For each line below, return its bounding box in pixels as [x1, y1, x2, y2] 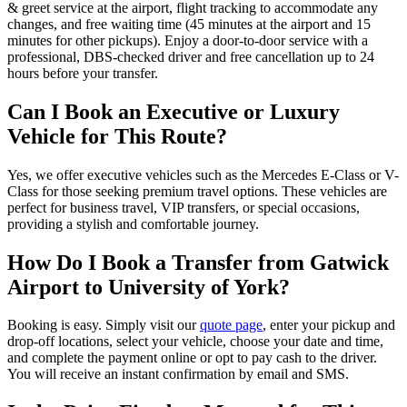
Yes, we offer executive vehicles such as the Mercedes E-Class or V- [7, 166, 399, 183]
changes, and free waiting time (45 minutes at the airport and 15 [7, 15, 371, 32]
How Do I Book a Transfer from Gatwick [7, 250, 389, 274]
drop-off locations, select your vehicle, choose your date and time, [7, 333, 383, 350]
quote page [200, 317, 263, 333]
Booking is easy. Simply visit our [7, 317, 200, 333]
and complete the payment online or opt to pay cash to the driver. [7, 350, 377, 366]
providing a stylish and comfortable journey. [7, 215, 259, 232]
